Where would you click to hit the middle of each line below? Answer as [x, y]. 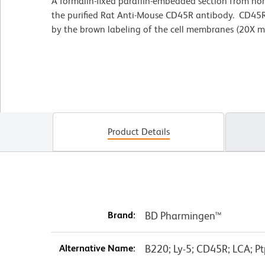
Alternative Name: [97, 248]
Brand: [121, 215]
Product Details [138, 131]
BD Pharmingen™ [183, 215]
